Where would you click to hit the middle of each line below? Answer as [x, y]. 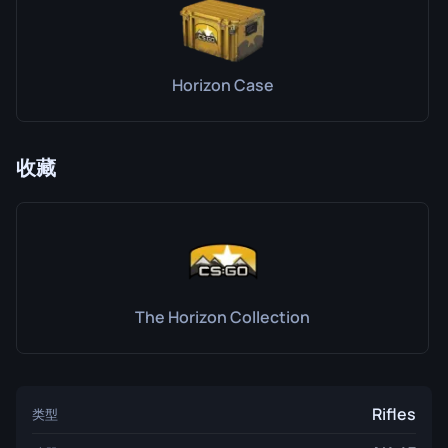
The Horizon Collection [222, 317]
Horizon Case [222, 85]
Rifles [394, 414]
